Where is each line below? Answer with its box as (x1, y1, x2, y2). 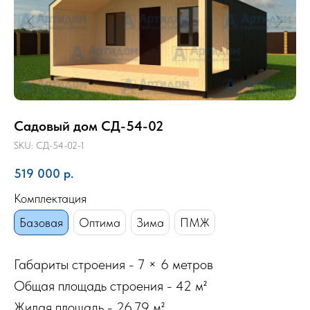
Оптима (79, 215, 120, 230)
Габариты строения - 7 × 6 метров (14, 256, 213, 273)
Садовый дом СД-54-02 (14, 118, 163, 134)
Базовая (19, 215, 63, 230)
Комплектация (14, 191, 86, 206)
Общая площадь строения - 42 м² (14, 277, 207, 294)
